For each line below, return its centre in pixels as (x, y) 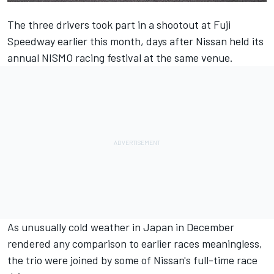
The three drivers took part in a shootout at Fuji (119, 25)
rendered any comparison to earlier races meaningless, (135, 244)
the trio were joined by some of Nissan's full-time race (132, 260)
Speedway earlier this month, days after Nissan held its (135, 41)
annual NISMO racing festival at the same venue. (120, 58)
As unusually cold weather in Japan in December (121, 227)
